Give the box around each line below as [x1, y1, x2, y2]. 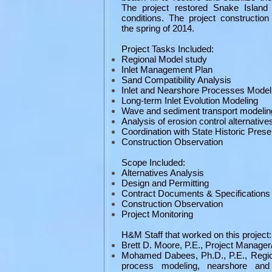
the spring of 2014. [121, 23, 199, 33]
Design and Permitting [121, 178, 209, 188]
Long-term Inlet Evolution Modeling [121, 95, 260, 106]
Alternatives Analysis [121, 168, 204, 178]
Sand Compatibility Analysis [121, 75, 231, 85]
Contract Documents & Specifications [121, 188, 270, 199]
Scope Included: [121, 157, 185, 168]
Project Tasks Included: [121, 44, 214, 54]
